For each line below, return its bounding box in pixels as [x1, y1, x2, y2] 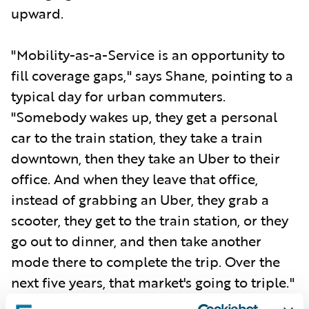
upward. [11, 2, 67, 23]
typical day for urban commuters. [11, 85, 226, 106]
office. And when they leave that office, [11, 168, 258, 189]
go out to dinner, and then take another [11, 230, 261, 251]
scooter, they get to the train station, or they [11, 209, 288, 230]
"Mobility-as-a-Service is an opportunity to [11, 43, 285, 65]
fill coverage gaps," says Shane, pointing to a [11, 64, 293, 86]
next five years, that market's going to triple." [11, 271, 298, 292]
